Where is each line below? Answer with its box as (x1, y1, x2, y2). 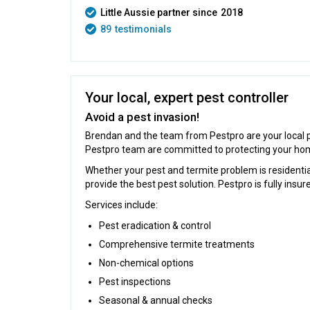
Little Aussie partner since (100, 7, 217, 18)
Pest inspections (99, 276, 171, 288)
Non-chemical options (99, 257, 194, 269)
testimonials (115, 24, 172, 35)
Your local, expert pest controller (85, 89, 289, 107)
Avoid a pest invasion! (85, 110, 199, 125)
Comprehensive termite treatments (99, 239, 255, 250)
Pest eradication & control (99, 220, 211, 232)
